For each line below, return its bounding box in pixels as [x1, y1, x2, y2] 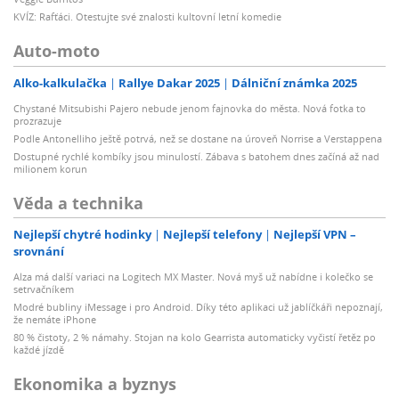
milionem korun [13, 161, 87, 175]
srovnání [13, 243, 64, 260]
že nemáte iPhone [13, 313, 96, 327]
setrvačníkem [13, 282, 74, 297]
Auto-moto [13, 40, 100, 62]
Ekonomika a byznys [13, 373, 176, 395]
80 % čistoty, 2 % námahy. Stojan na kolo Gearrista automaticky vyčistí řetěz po [13, 330, 376, 345]
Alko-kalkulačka [13, 74, 107, 91]
